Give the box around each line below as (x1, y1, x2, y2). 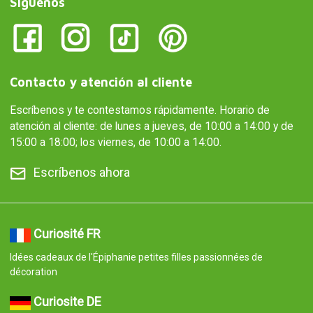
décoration (9, 266, 57, 278)
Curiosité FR (33, 226, 101, 242)
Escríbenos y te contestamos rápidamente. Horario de (9, 103, 270, 117)
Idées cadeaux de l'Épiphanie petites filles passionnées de (9, 252, 263, 263)
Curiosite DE (33, 294, 101, 310)
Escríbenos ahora (33, 165, 130, 180)
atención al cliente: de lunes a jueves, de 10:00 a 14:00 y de (9, 119, 293, 133)
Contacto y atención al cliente (9, 75, 192, 90)
